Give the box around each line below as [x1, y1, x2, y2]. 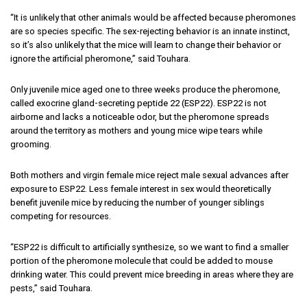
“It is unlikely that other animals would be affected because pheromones [10, 12, 296, 23]
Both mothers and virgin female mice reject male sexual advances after [10, 169, 288, 180]
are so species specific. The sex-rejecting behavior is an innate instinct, [10, 25, 290, 36]
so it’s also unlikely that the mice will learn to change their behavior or [10, 39, 281, 50]
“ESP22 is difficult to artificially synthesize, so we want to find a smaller [10, 241, 288, 252]
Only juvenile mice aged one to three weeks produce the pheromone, [10, 84, 280, 95]
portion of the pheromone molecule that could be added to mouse [10, 255, 273, 266]
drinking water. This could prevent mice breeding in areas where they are [10, 269, 293, 280]
